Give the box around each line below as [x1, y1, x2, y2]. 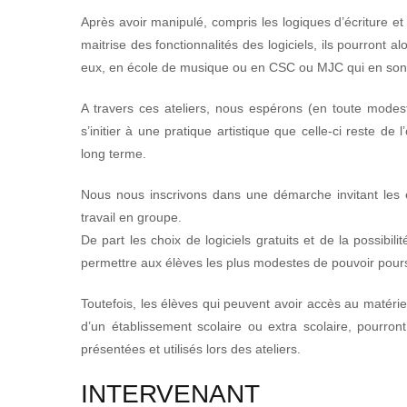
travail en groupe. [81, 210, 182, 225]
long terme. [81, 146, 146, 162]
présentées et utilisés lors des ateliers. [81, 342, 301, 357]
